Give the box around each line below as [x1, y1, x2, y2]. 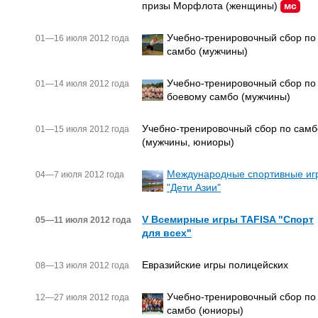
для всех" [142, 226, 192, 238]
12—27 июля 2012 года [35, 292, 129, 302]
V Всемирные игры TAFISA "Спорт [142, 213, 314, 225]
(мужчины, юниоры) [142, 136, 234, 148]
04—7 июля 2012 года [35, 169, 124, 180]
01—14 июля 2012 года [35, 78, 129, 89]
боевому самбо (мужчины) [167, 90, 290, 102]
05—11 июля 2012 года [35, 214, 131, 225]
